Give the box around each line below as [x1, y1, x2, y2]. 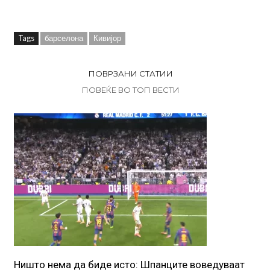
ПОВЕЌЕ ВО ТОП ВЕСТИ [81, 84, 180, 95]
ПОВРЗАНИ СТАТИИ [88, 68, 173, 78]
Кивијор [93, 33, 121, 43]
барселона [44, 33, 83, 43]
